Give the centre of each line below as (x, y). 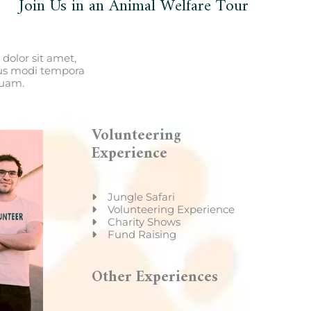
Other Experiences (155, 277)
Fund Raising (142, 234)
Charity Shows (144, 222)
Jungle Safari (141, 197)
